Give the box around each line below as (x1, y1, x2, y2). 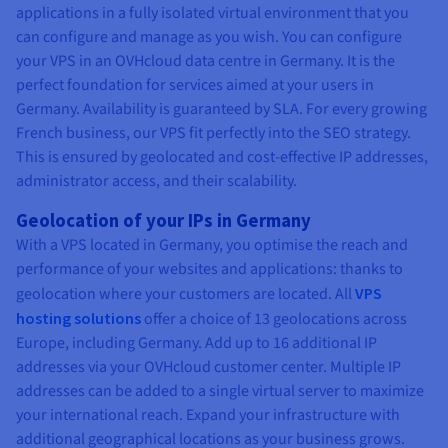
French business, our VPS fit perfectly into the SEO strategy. (16, 122, 411, 145)
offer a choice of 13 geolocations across (141, 308, 407, 331)
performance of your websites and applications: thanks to (16, 258, 403, 281)
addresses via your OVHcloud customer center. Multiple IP (16, 356, 401, 379)
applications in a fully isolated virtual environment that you (16, 2, 409, 25)
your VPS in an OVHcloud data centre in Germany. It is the (16, 50, 395, 73)
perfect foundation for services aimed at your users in (16, 74, 374, 97)
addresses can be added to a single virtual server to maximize (16, 380, 424, 403)
